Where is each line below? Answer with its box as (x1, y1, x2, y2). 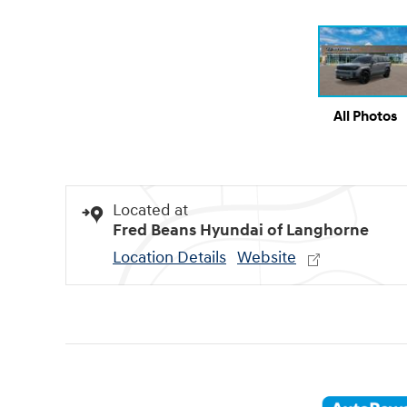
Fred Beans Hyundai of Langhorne (113, 219, 369, 241)
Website (237, 246, 296, 268)
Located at (113, 199, 188, 221)
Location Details (113, 246, 226, 268)
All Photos (333, 107, 397, 125)
